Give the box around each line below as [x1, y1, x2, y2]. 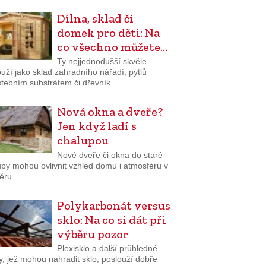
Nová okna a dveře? [56, 104, 163, 119]
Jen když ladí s [56, 119, 137, 134]
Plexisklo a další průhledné [56, 243, 157, 254]
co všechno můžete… [56, 39, 167, 54]
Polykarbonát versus [56, 198, 170, 213]
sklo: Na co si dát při [56, 212, 166, 227]
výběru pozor [56, 226, 128, 241]
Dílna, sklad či [56, 11, 134, 26]
